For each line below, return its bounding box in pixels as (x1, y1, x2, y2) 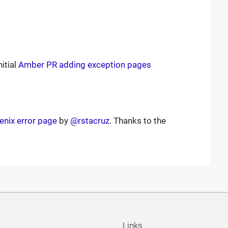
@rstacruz (70, 116, 109, 126)
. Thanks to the (109, 116, 166, 126)
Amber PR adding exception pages (18, 60, 151, 70)
